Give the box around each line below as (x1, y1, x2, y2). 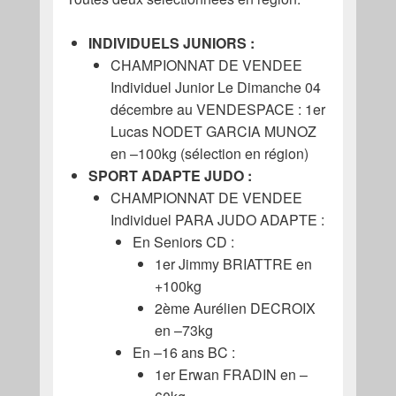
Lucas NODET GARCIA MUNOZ (110, 120, 316, 141)
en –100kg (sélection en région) (110, 142, 308, 164)
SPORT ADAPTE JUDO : (88, 164, 252, 186)
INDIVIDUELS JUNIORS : (88, 32, 255, 53)
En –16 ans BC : (132, 341, 235, 362)
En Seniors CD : (132, 231, 234, 252)
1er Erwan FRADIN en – (154, 363, 308, 385)
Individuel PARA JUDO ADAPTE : (110, 209, 324, 230)
